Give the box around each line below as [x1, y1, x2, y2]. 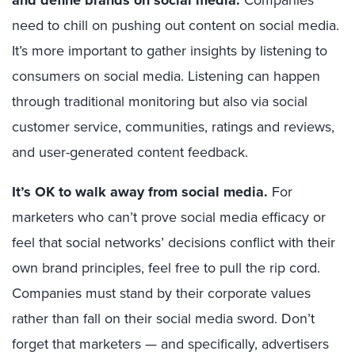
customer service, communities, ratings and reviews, [12, 116, 334, 137]
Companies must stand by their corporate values [12, 283, 311, 303]
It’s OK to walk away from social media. [12, 181, 268, 203]
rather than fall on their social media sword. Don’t [12, 308, 315, 329]
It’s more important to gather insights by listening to [12, 40, 327, 61]
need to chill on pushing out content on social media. [12, 15, 339, 36]
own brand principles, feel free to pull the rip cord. [12, 258, 320, 278]
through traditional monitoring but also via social [12, 91, 307, 112]
